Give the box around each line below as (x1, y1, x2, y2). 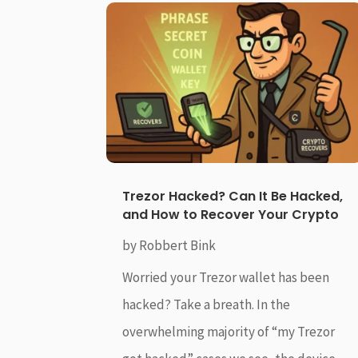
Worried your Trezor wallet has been (122, 268, 330, 286)
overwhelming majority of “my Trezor (122, 322, 336, 340)
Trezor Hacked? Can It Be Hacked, (122, 186, 344, 205)
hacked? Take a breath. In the (122, 295, 291, 313)
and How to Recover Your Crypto (122, 205, 343, 224)
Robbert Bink (139, 236, 217, 254)
